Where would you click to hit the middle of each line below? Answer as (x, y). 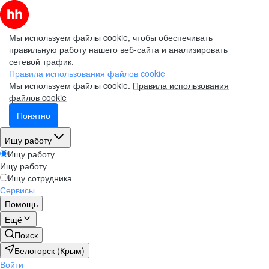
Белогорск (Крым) (50, 250)
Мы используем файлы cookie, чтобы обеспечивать (111, 37)
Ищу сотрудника (40, 178)
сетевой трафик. (41, 61)
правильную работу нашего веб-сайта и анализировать (118, 49)
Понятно (34, 115)
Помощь (21, 204)
